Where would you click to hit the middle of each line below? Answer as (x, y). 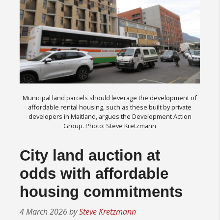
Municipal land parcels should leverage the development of (110, 97)
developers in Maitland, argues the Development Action (110, 116)
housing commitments (101, 192)
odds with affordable (94, 173)
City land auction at (90, 155)
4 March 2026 (43, 211)
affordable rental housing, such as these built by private (110, 107)
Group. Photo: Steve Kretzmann (110, 125)
